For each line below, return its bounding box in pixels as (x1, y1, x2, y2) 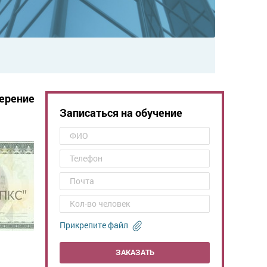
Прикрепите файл (60, 219, 128, 231)
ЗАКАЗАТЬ (115, 247, 154, 258)
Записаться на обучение (60, 105, 182, 120)
